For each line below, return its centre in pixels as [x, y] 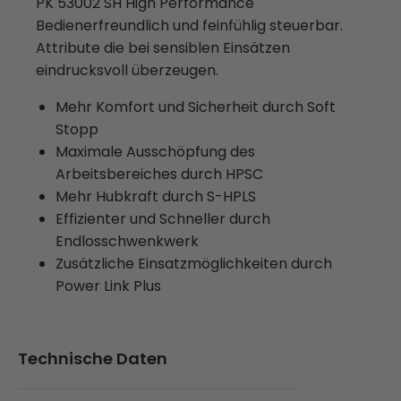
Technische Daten [93, 358]
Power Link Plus [108, 286]
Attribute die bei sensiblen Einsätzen [163, 48]
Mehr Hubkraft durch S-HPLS [156, 196]
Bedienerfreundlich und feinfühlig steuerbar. [189, 26]
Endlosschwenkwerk [127, 241]
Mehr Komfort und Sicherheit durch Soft [196, 107]
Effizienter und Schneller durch [163, 219]
